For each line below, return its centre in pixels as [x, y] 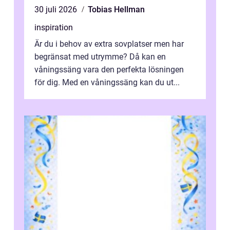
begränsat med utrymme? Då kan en [100, 57]
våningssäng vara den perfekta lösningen [109, 70]
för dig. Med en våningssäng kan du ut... [107, 83]
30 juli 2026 [57, 10]
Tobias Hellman [116, 10]
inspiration [54, 28]
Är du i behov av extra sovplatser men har [109, 44]
